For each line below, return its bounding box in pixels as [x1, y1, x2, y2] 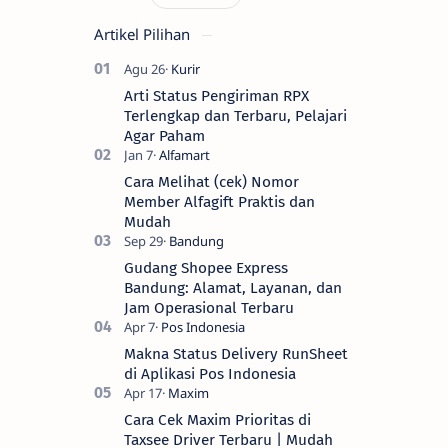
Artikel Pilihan [94, 23, 194, 44]
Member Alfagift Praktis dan [124, 192, 315, 211]
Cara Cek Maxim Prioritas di [124, 410, 311, 429]
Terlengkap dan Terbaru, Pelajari [124, 106, 347, 125]
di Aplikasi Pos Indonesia [124, 364, 296, 383]
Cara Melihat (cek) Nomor [124, 172, 299, 191]
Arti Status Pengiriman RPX [124, 86, 309, 105]
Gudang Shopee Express [124, 258, 288, 277]
